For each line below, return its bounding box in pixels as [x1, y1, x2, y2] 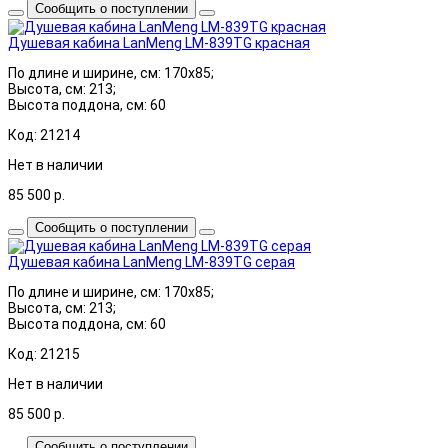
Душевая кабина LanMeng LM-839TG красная [8, 34, 310, 51]
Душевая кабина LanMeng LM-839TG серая [8, 253, 295, 270]
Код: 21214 [8, 126, 80, 143]
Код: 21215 [8, 345, 80, 362]
